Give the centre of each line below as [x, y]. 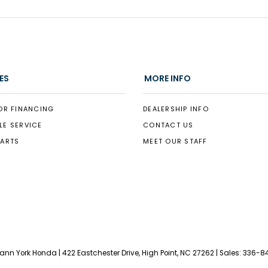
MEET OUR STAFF [175, 141]
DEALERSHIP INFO [176, 109]
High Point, [159, 253]
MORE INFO [167, 79]
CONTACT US [168, 125]
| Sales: [229, 253]
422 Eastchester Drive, [100, 253]
